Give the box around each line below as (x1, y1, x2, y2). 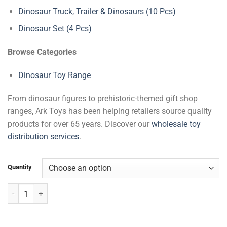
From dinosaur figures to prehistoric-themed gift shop (8, 93, 198, 103)
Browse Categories (8, 47, 77, 57)
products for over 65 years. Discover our (8, 119, 152, 129)
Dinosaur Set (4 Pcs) (18, 24, 92, 34)
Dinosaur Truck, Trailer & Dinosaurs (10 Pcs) (18, 6, 176, 16)
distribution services (8, 131, 79, 141)
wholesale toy (152, 119, 201, 129)
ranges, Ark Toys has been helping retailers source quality (8, 106, 212, 116)
